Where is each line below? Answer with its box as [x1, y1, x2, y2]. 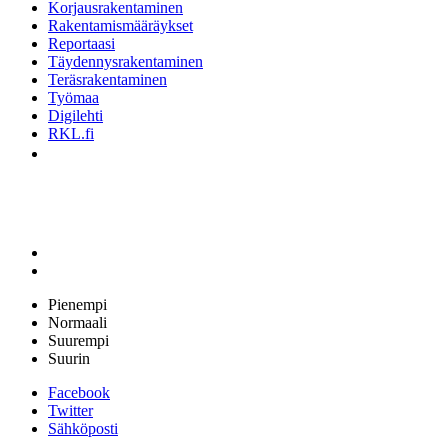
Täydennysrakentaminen [48, 53, 203, 70]
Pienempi [48, 296, 107, 313]
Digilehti [48, 107, 103, 124]
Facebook [48, 384, 110, 401]
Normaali [48, 314, 107, 331]
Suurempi [48, 332, 109, 349]
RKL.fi [48, 125, 94, 142]
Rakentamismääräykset [48, 17, 193, 34]
